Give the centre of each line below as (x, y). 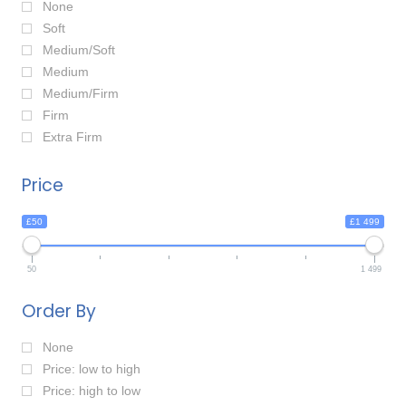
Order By (59, 312)
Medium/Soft (79, 50)
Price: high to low (92, 391)
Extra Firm (72, 137)
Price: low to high (92, 369)
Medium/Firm (81, 94)
